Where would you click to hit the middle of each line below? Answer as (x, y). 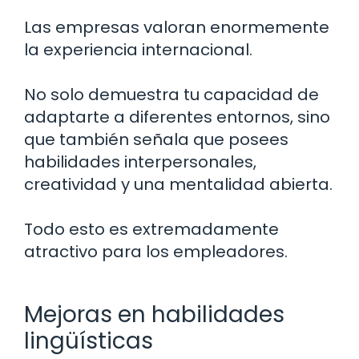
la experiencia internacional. (138, 49)
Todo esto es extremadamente (151, 229)
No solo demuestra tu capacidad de (171, 94)
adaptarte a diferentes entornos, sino (177, 117)
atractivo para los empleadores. (156, 251)
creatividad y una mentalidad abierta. (178, 184)
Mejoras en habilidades (154, 314)
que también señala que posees (156, 139)
